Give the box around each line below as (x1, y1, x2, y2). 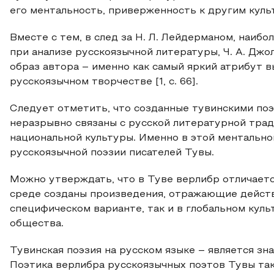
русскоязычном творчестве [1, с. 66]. (10, 78, 198, 86)
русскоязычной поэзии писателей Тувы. (10, 149, 214, 157)
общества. (10, 220, 64, 228)
